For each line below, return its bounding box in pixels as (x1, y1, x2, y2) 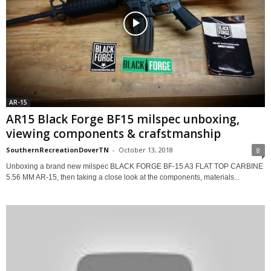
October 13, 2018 (119, 145, 173, 155)
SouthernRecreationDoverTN (6, 145, 109, 155)
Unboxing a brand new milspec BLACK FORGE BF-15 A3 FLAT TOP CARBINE (6, 162, 263, 171)
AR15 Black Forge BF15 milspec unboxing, (6, 111, 240, 128)
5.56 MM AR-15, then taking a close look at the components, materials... (6, 173, 240, 182)
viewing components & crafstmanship (6, 126, 221, 142)
